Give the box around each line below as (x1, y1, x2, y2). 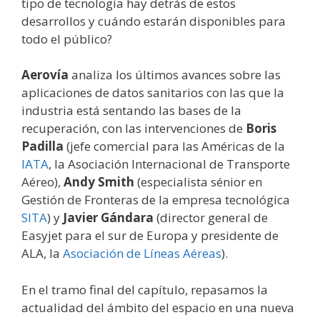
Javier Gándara (63, 209, 154, 226)
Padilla (21, 138, 64, 155)
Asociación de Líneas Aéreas (63, 245, 221, 262)
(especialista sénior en (134, 174, 262, 191)
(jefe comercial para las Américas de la (64, 138, 285, 155)
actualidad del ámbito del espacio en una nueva (21, 299, 294, 316)
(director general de (154, 209, 268, 226)
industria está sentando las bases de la (21, 102, 241, 119)
